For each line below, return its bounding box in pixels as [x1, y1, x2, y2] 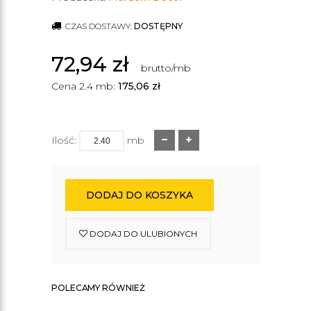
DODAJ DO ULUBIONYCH [87, 228, 197, 239]
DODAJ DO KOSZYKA [86, 189, 193, 201]
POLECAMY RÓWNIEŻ [51, 283, 145, 293]
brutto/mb [141, 62, 191, 74]
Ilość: [51, 134, 76, 146]
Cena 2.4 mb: [51, 80, 118, 92]
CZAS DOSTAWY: [63, 21, 134, 31]
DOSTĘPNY [134, 21, 183, 31]
